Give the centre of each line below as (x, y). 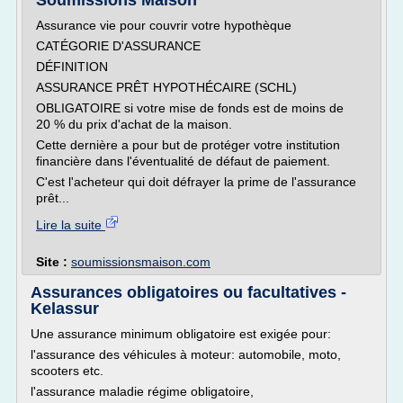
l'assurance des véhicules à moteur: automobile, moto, (186, 354)
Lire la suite (71, 225)
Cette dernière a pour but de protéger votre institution (188, 145)
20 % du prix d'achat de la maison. (134, 124)
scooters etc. (67, 371)
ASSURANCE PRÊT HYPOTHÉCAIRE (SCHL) (166, 87)
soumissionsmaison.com (141, 262)
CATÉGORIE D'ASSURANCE (118, 46)
